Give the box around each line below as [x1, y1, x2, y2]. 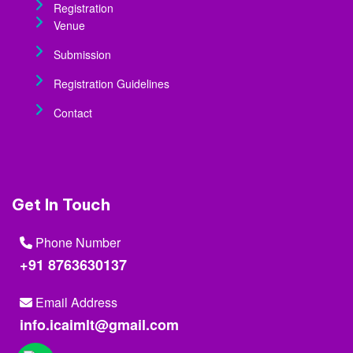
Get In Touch [12, 195, 110, 214]
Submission [54, 46, 111, 62]
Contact [54, 105, 92, 121]
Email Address [32, 293, 117, 311]
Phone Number [32, 233, 121, 251]
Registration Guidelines [54, 76, 169, 91]
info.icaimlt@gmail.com [20, 314, 179, 335]
